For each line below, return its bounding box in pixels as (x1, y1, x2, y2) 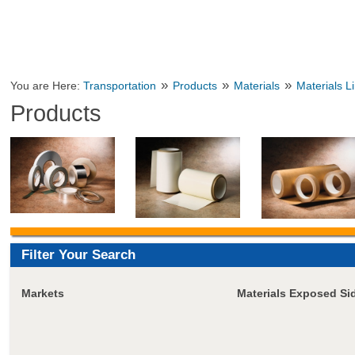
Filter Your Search (21, 246, 136, 262)
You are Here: (10, 80, 84, 92)
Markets (21, 286, 64, 300)
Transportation (83, 80, 157, 92)
